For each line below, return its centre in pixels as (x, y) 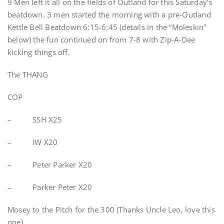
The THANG (28, 74)
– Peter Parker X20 (50, 164)
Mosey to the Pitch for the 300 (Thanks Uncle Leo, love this (111, 209)
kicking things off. (39, 52)
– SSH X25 (35, 119)
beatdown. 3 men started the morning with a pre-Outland (109, 14)
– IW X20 (33, 142)
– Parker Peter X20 (50, 187)
